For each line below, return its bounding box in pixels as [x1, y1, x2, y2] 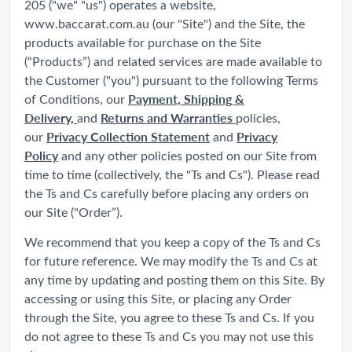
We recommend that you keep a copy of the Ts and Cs [24, 233, 321, 250]
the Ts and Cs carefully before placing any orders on [24, 184, 309, 201]
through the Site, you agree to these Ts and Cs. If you [24, 308, 314, 325]
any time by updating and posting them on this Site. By [24, 270, 324, 288]
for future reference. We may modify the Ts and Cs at [24, 251, 317, 269]
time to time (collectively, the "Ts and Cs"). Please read [24, 165, 320, 182]
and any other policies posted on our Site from [58, 146, 317, 163]
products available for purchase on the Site [24, 33, 261, 50]
